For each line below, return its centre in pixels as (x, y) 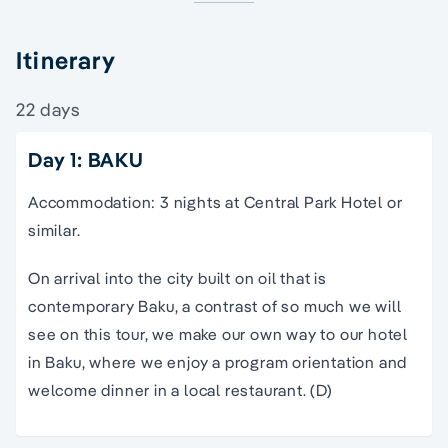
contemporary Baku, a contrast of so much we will (215, 306)
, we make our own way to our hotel (276, 334)
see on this (72, 334)
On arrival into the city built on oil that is (177, 278)
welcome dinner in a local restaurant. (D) (180, 390)
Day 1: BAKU (86, 160)
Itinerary (66, 60)
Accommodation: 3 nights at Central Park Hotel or (215, 202)
